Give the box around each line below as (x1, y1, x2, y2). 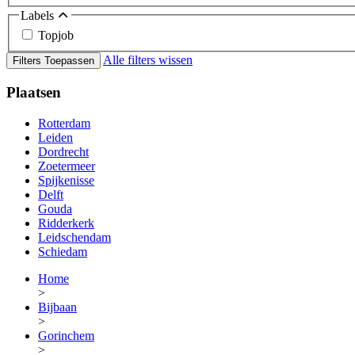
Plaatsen (6, 83, 61, 101)
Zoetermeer (38, 158, 95, 173)
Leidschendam (38, 230, 111, 244)
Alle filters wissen (103, 53, 193, 67)
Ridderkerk (38, 216, 94, 230)
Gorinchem (38, 328, 94, 342)
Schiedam (38, 244, 87, 258)
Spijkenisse (38, 173, 94, 187)
